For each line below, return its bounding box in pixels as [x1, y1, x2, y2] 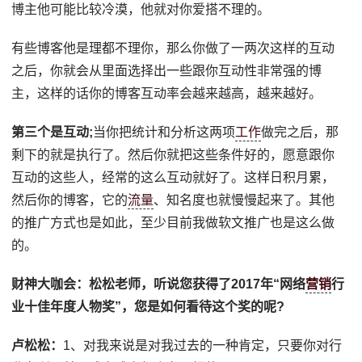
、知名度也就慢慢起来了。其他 [154, 192, 335, 207]
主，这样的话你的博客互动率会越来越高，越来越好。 [11, 86, 322, 100]
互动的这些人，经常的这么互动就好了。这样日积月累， [11, 170, 335, 184]
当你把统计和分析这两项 [93, 124, 236, 139]
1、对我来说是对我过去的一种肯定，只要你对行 [63, 338, 343, 352]
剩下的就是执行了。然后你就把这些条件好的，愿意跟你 [11, 147, 335, 162]
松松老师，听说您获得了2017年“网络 [89, 276, 306, 291]
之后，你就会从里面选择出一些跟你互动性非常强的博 [11, 63, 322, 78]
